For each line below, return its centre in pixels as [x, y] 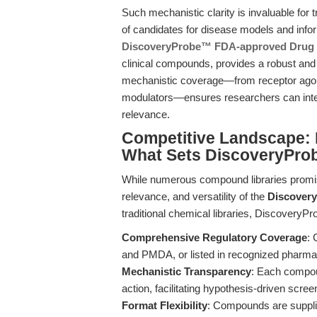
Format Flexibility [165, 305]
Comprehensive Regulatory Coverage [214, 237]
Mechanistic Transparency [186, 271]
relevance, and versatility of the [195, 196]
